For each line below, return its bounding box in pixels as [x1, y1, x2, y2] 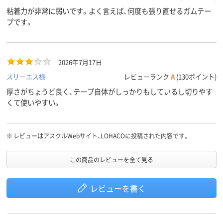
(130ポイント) [175, 72, 217, 82]
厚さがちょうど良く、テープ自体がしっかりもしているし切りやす [6, 86, 213, 97]
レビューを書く [90, 182, 146, 195]
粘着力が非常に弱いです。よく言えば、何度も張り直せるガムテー [6, 5, 211, 16]
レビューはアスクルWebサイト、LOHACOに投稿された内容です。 [13, 131, 189, 140]
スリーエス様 [6, 72, 45, 82]
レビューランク [124, 72, 171, 82]
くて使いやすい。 [6, 97, 61, 108]
